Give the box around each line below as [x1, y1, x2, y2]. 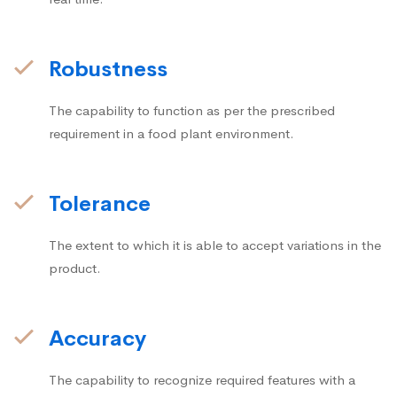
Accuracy [49, 324, 146, 352]
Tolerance [49, 190, 151, 217]
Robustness [49, 55, 167, 82]
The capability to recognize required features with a [49, 370, 355, 388]
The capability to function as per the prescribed [49, 101, 335, 119]
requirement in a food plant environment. [49, 124, 294, 142]
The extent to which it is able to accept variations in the [49, 236, 381, 253]
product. [49, 259, 101, 276]
